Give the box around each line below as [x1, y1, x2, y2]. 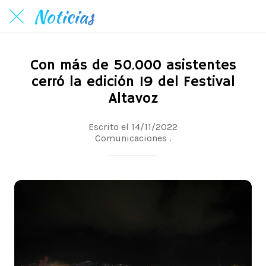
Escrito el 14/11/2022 [88, 121, 178, 132]
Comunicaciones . [95, 132, 171, 144]
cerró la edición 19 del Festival [31, 73, 235, 91]
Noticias [33, 2, 94, 30]
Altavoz [108, 90, 158, 107]
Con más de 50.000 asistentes [30, 56, 236, 74]
